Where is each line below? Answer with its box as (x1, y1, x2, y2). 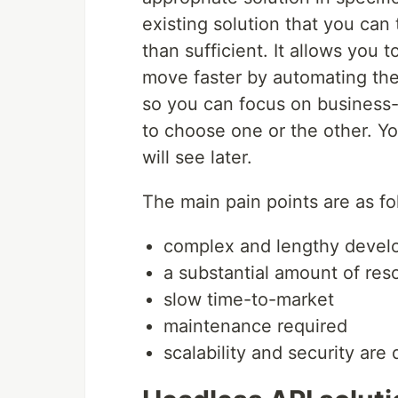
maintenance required (163, 315, 347, 338)
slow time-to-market (163, 289, 334, 311)
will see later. (142, 147, 252, 169)
